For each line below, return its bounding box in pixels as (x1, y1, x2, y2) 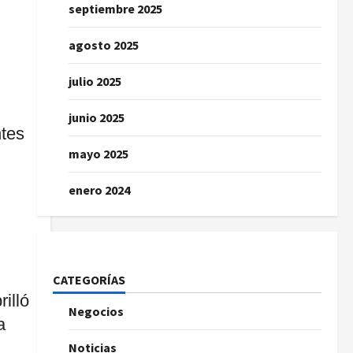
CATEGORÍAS (52, 272, 125, 288)
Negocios (68, 303, 124, 319)
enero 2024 (68, 182, 130, 198)
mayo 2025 (68, 146, 128, 162)
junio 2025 (68, 110, 124, 125)
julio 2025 (68, 73, 121, 89)
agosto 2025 (68, 37, 139, 53)
